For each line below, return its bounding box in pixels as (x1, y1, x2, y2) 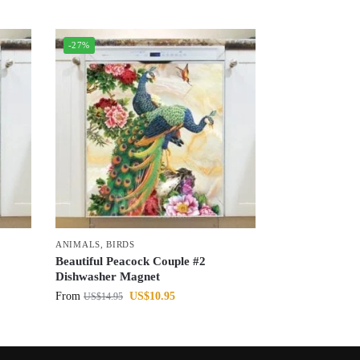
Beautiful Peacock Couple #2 (55, 254, 207, 268)
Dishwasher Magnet (55, 269, 161, 283)
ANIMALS (55, 239, 100, 249)
